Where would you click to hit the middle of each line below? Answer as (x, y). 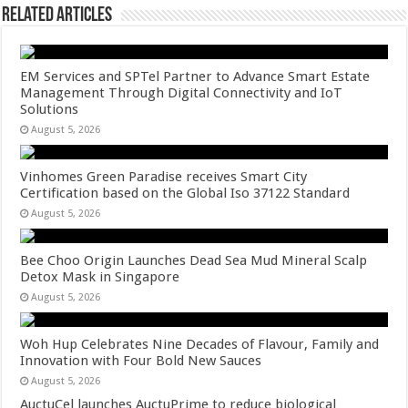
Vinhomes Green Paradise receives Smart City (164, 177)
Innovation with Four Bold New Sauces (141, 361)
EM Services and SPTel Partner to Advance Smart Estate (195, 77)
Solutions (50, 110)
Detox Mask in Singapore (100, 277)
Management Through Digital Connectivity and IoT (182, 93)
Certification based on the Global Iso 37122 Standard (185, 194)
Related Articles (57, 16)
